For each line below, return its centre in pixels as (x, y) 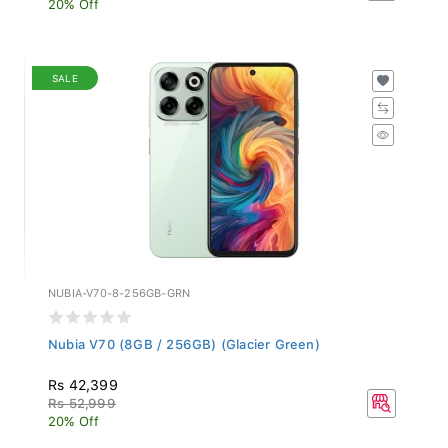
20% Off (74, 417)
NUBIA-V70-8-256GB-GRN (119, 289)
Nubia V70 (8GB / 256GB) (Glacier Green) (184, 340)
